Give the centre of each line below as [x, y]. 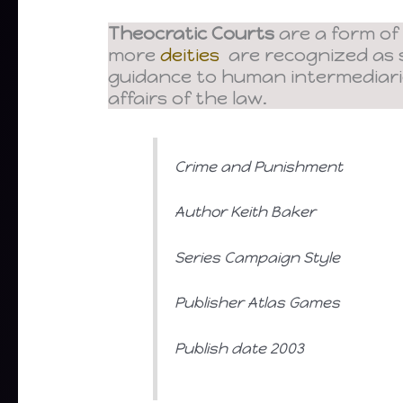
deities [193, 55]
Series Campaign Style [258, 257]
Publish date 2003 [240, 348]
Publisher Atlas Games [258, 303]
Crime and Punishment [259, 167]
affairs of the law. [188, 99]
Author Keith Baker [246, 212]
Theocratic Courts [192, 34]
